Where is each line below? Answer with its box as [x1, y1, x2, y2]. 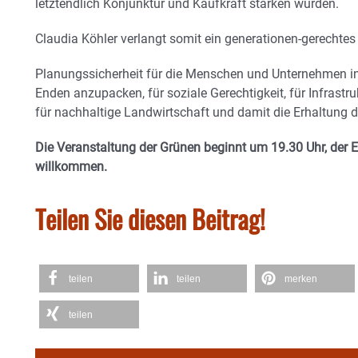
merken [284, 273, 317, 284]
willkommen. [35, 159, 107, 174]
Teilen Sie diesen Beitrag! [35, 200, 265, 237]
